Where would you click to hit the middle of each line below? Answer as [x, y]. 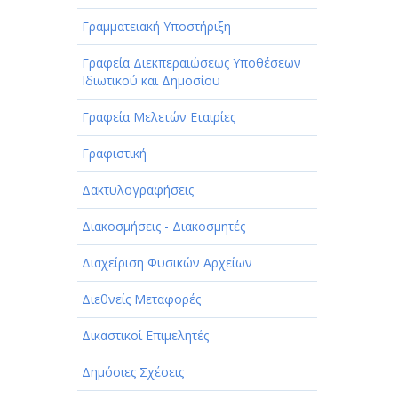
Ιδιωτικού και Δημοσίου [151, 81]
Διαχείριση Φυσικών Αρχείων [167, 263]
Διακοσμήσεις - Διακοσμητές [163, 227]
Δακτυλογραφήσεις [138, 190]
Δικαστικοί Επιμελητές [145, 336]
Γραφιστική [114, 154]
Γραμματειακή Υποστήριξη [156, 27]
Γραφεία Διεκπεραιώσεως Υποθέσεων [191, 63]
